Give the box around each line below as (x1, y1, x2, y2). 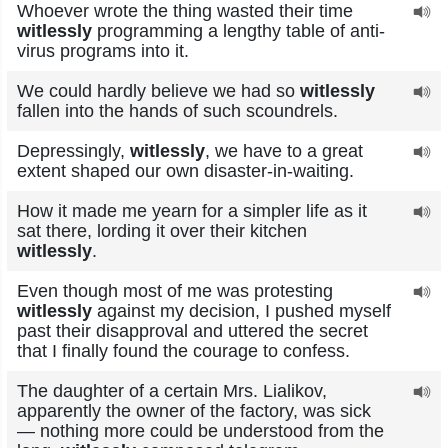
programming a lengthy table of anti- (92, 21, 385, 41)
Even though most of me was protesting (17, 281, 333, 301)
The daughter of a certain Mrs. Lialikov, (17, 381, 327, 401)
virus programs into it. (17, 41, 189, 61)
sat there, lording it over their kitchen (17, 221, 307, 241)
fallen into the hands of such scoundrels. (17, 101, 338, 121)
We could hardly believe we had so (17, 81, 300, 101)
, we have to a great (205, 141, 363, 161)
